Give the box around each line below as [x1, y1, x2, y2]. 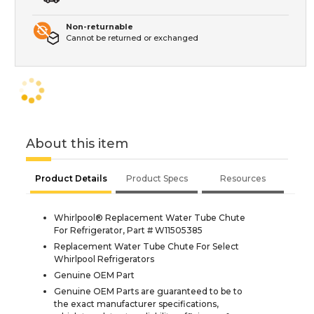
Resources [220, 172, 266, 184]
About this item [26, 135, 128, 151]
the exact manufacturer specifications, [54, 298, 219, 309]
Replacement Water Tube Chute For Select [54, 240, 239, 252]
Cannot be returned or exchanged [66, 32, 198, 43]
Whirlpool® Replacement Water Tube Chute [54, 212, 245, 223]
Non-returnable [66, 21, 133, 32]
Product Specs [125, 172, 188, 184]
